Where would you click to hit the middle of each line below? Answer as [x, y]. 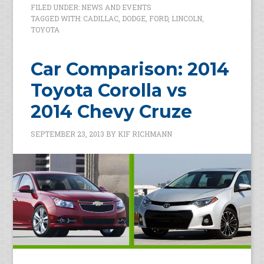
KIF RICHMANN [145, 134]
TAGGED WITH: [57, 19]
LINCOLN [187, 19]
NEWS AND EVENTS [117, 7]
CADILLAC [101, 19]
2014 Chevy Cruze [112, 112]
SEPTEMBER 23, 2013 [68, 134]
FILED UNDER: [56, 7]
